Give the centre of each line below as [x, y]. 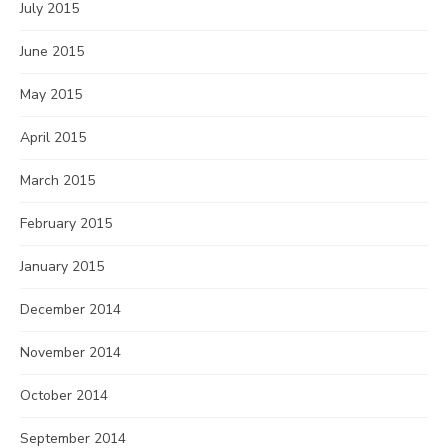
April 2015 [53, 137]
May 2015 [51, 94]
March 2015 [57, 180]
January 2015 [62, 266]
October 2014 [64, 395]
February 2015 [66, 223]
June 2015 [52, 51]
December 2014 [70, 309]
